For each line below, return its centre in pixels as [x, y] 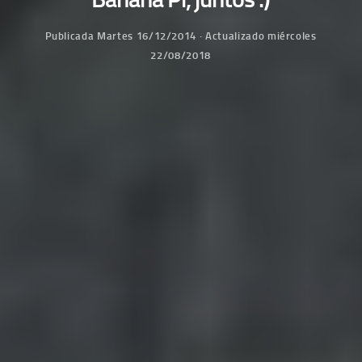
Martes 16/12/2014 [147, 36]
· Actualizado [232, 36]
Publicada [71, 36]
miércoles [292, 36]
